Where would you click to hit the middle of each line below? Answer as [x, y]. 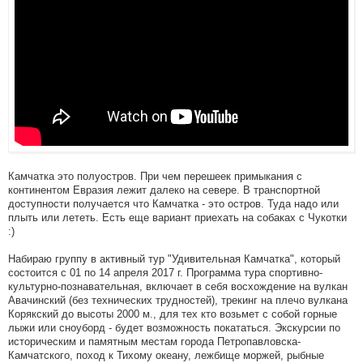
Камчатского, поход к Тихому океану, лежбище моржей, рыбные [166, 355]
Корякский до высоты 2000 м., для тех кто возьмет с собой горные [173, 314]
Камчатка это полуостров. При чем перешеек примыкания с [155, 176]
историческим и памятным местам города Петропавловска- [154, 341]
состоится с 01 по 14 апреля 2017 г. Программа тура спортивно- [165, 272]
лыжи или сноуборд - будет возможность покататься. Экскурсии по [174, 327]
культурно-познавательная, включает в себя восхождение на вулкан [178, 286]
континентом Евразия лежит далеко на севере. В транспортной [164, 190]
